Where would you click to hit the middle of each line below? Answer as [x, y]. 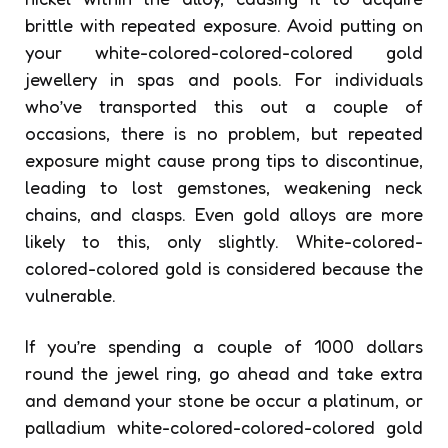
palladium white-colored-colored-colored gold [224, 427]
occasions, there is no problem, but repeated [224, 133]
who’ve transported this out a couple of [224, 106]
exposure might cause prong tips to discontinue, [224, 160]
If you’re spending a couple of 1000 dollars [224, 346]
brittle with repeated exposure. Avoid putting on [224, 25]
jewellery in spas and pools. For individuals [224, 79]
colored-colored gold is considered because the [224, 268]
